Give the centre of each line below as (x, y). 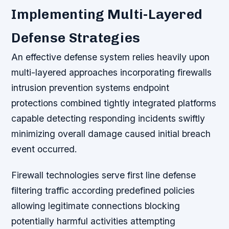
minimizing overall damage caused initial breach (111, 133)
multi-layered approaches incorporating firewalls (112, 72)
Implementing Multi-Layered (107, 14)
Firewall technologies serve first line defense (104, 175)
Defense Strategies (76, 38)
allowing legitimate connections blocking (96, 205)
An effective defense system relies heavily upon (111, 57)
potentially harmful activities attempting (94, 221)
